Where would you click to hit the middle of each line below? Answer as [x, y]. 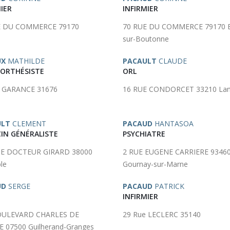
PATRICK [168, 186]
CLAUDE [172, 61]
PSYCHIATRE [144, 134]
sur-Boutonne [146, 39]
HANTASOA [173, 123]
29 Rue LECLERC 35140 [162, 214]
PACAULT [140, 61]
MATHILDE [25, 61]
